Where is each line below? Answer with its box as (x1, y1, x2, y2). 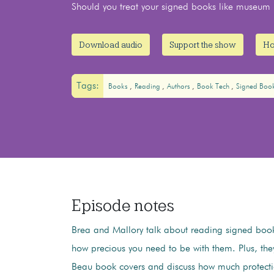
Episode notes (72, 196, 174, 215)
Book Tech (196, 83, 231, 91)
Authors (166, 83, 192, 91)
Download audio (79, 40, 143, 50)
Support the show (169, 40, 236, 50)
